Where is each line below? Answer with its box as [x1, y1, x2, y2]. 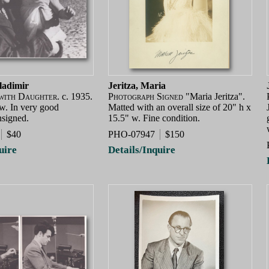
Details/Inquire [108, 144, 175, 156]
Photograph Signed [108, 91, 183, 101]
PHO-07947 [108, 129, 155, 140]
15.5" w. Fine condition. [108, 112, 200, 123]
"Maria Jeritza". [183, 91, 245, 101]
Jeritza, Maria [108, 80, 166, 91]
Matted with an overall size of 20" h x [108, 101, 251, 112]
